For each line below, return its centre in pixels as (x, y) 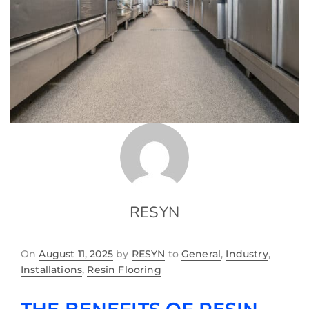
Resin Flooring (124, 269)
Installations (52, 269)
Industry (247, 253)
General (201, 253)
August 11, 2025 (76, 253)
